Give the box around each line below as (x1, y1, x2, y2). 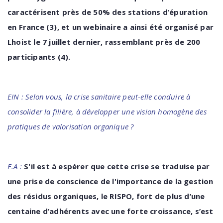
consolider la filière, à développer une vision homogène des (7, 107, 207, 116)
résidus (23, 191, 52, 201)
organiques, (53, 191, 99, 201)
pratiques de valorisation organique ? (7, 121, 134, 131)
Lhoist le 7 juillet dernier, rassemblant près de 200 (7, 37, 201, 47)
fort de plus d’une (136, 191, 205, 201)
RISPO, (110, 191, 134, 201)
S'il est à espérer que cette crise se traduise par (24, 161, 210, 171)
